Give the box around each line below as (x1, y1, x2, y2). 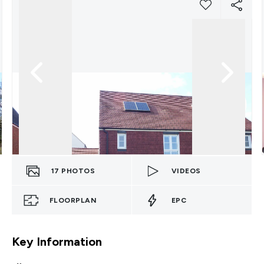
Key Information (12, 235, 102, 249)
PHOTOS (61, 166, 95, 175)
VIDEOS (171, 166, 201, 175)
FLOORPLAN (49, 196, 97, 204)
